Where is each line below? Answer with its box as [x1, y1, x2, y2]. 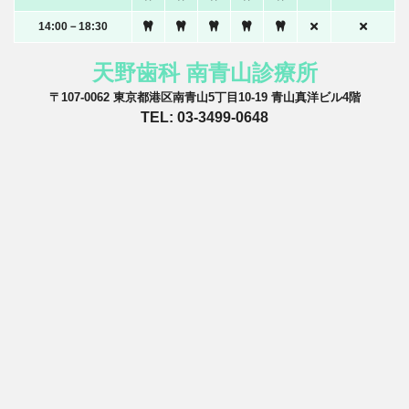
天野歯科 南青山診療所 [91, 60, 318, 86]
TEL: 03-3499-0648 [141, 110, 268, 126]
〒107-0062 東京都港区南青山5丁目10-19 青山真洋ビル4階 [48, 90, 361, 105]
